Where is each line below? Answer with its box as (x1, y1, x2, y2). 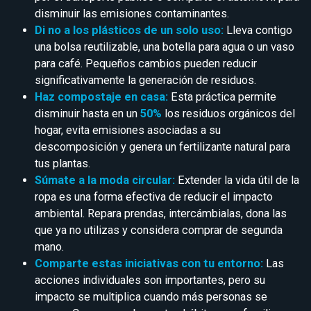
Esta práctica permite (168, 90, 276, 103)
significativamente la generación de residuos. (35, 73, 256, 87)
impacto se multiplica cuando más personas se (35, 289, 267, 303)
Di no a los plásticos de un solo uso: (35, 23, 224, 37)
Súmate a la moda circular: (35, 173, 175, 187)
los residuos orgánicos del (162, 106, 295, 120)
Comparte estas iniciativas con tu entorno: (35, 256, 263, 270)
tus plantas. (35, 156, 90, 170)
